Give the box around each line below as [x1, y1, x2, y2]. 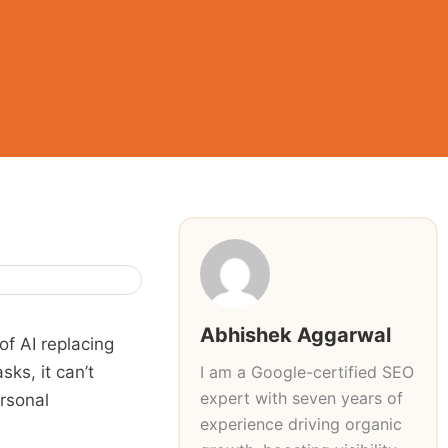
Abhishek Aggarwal [199, 323, 391, 347]
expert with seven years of [199, 388, 403, 408]
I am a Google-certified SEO [199, 362, 414, 382]
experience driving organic [199, 414, 402, 434]
